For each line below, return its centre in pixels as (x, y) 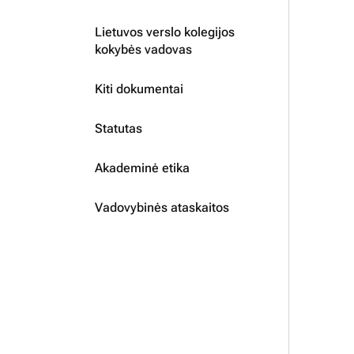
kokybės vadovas (143, 49)
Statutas (119, 128)
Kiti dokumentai (139, 88)
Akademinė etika (142, 168)
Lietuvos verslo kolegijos (165, 32)
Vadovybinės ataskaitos (162, 207)
